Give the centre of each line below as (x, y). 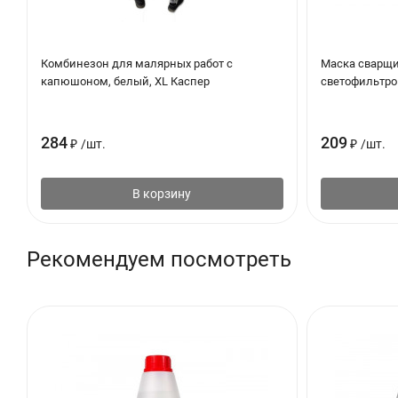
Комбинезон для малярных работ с (137, 63)
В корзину (162, 193)
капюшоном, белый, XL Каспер (125, 81)
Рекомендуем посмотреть (159, 259)
